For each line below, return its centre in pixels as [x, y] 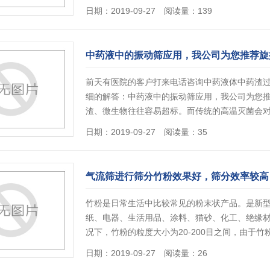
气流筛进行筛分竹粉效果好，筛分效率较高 [177, 177]
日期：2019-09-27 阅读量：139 [149, 11]
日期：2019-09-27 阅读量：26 [146, 253]
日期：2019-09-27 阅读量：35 [146, 132]
